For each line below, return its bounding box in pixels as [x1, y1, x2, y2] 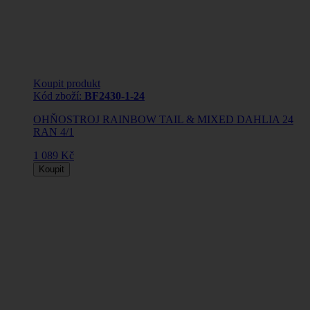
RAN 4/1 [33, 126, 74, 138]
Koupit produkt [33, 77, 100, 90]
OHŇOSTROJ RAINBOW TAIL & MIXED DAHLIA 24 [33, 113, 293, 126]
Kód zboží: [33, 90, 84, 102]
